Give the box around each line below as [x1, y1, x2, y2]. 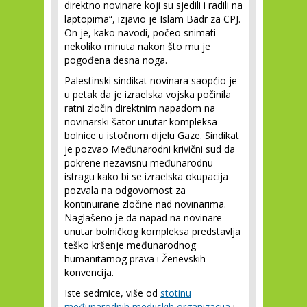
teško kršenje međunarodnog [64, 238, 196, 251]
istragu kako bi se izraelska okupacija [64, 170, 228, 183]
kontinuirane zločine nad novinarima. [64, 197, 226, 210]
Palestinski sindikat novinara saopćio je [64, 74, 237, 87]
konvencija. [64, 266, 114, 279]
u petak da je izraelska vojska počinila [64, 88, 231, 101]
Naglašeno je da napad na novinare [64, 211, 222, 224]
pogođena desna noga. [64, 53, 167, 66]
